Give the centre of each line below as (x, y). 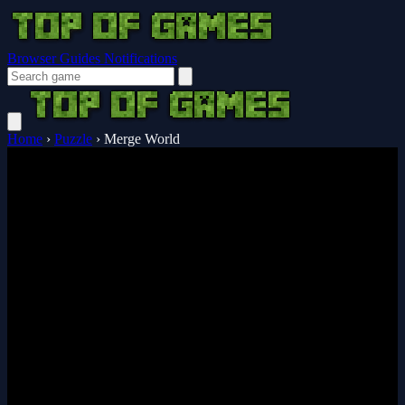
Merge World (142, 139)
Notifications (141, 58)
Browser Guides (56, 58)
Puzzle (73, 139)
